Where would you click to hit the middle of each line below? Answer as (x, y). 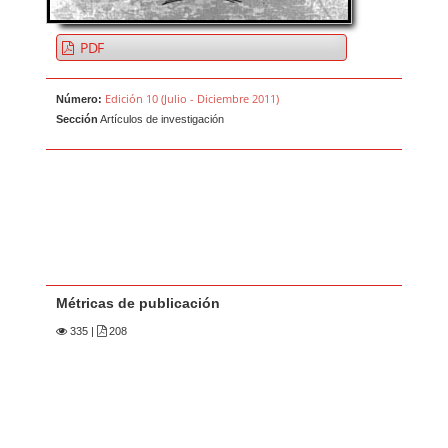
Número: (79, 99)
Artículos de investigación (161, 119)
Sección (77, 119)
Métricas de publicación (138, 303)
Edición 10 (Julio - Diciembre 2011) (192, 99)
